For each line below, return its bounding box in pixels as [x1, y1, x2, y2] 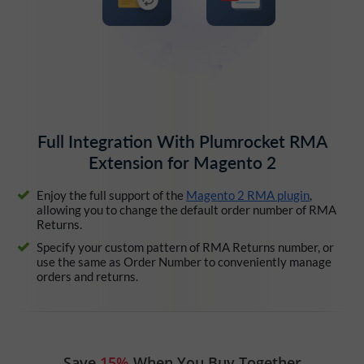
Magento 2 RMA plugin [186, 188, 310, 203]
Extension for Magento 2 [88, 150, 276, 175]
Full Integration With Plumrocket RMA [37, 129, 327, 154]
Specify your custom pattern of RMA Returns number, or [37, 240, 334, 255]
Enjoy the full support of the [37, 188, 186, 203]
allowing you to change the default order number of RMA [37, 202, 336, 218]
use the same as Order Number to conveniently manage [37, 254, 331, 270]
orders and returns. [37, 269, 138, 284]
